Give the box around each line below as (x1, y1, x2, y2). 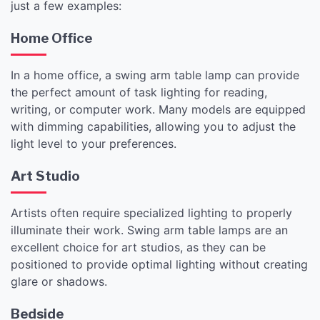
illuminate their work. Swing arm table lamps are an (11, 222, 288, 237)
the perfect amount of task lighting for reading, (11, 84, 267, 99)
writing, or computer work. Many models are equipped (11, 101, 306, 116)
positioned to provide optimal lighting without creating (11, 256, 308, 271)
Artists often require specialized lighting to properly (11, 205, 292, 220)
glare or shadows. (11, 274, 107, 289)
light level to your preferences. (11, 136, 176, 151)
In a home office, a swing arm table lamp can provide (11, 67, 299, 82)
